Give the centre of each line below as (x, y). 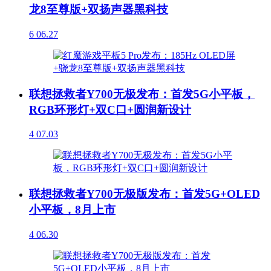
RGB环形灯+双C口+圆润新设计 (110, 109)
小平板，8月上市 (72, 210)
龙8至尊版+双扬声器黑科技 (99, 10)
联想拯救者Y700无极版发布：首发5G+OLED (145, 194)
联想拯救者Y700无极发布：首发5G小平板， (142, 94)
